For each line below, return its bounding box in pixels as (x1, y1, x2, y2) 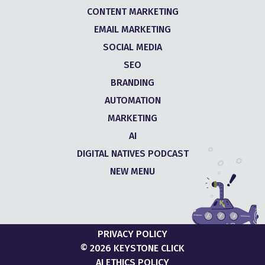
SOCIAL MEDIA (103, 41, 162, 53)
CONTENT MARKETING (86, 6, 179, 17)
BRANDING (111, 77, 154, 88)
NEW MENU (110, 166, 155, 177)
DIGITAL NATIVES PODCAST (76, 148, 189, 159)
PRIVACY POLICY (98, 228, 167, 240)
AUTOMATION (104, 95, 161, 106)
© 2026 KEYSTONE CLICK (80, 243, 185, 254)
